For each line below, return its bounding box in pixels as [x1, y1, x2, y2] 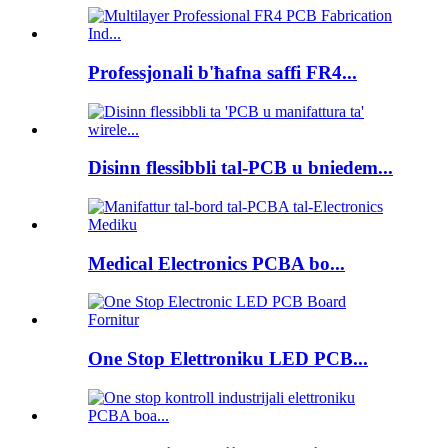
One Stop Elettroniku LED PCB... [88, 348, 368, 370]
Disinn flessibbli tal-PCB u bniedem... [88, 157, 393, 179]
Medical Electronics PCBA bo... [88, 252, 345, 274]
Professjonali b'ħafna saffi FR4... [88, 61, 357, 83]
